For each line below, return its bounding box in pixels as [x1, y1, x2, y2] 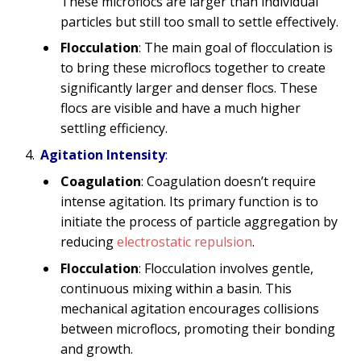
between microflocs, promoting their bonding [60, 319, 335, 338]
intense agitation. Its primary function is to [60, 193, 318, 211]
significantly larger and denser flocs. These [60, 79, 317, 98]
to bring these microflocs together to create [60, 59, 326, 77]
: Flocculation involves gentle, [139, 259, 313, 277]
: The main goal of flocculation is [139, 39, 333, 57]
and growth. [60, 339, 133, 358]
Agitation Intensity [40, 146, 165, 164]
